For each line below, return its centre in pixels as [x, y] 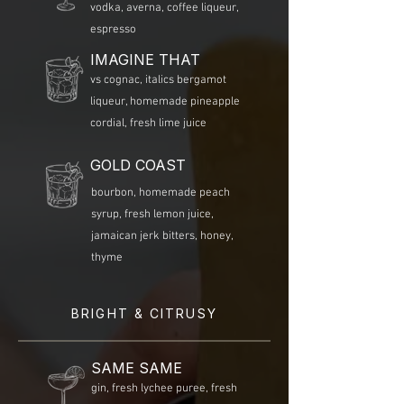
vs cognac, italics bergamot [158, 80]
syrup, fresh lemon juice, [152, 215]
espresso [113, 30]
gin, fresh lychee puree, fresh [164, 389]
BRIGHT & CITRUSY [144, 313]
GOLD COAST [138, 165]
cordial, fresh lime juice [148, 124]
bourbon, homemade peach [161, 193]
